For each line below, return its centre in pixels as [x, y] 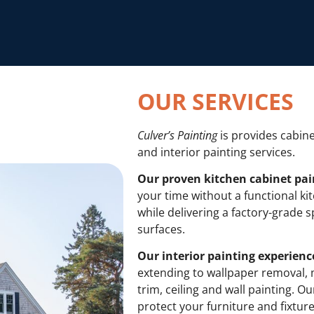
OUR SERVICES [216, 101]
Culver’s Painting [178, 135]
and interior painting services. [218, 152]
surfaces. [163, 229]
